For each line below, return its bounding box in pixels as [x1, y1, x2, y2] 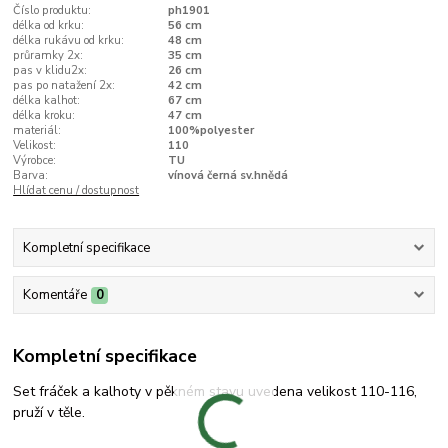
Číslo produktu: [13, 2, 92, 18]
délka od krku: [13, 17, 85, 33]
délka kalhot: [13, 92, 81, 108]
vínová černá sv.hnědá [167, 167, 288, 183]
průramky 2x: [13, 47, 84, 63]
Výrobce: [13, 152, 57, 168]
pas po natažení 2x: [13, 77, 116, 93]
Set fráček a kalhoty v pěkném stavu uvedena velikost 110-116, [13, 381, 418, 401]
